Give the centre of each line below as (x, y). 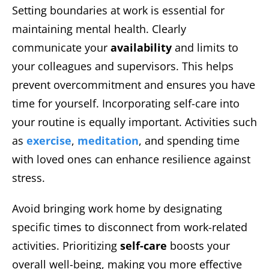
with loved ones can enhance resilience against (131, 159)
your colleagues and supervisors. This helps (123, 66)
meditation (108, 140)
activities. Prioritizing (66, 245)
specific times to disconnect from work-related (130, 227)
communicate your (61, 47)
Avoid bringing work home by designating (117, 208)
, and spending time (189, 140)
